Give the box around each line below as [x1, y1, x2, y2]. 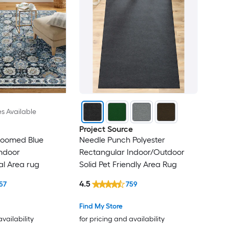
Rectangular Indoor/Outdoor [79, 147, 185, 157]
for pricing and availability [79, 214, 165, 223]
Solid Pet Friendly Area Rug [79, 159, 177, 170]
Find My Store [79, 201, 123, 211]
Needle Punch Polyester [79, 135, 165, 145]
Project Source [79, 124, 133, 134]
